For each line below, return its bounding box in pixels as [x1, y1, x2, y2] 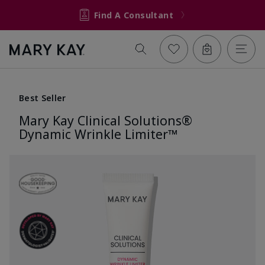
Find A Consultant [93, 9, 174, 21]
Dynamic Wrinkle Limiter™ [19, 125, 177, 143]
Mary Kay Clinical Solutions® [19, 111, 192, 129]
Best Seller [19, 92, 66, 104]
